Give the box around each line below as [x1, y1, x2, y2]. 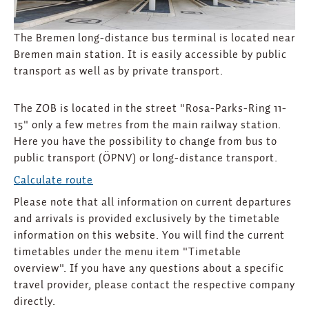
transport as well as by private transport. [14, 63, 223, 80]
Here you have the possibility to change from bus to [14, 133, 277, 150]
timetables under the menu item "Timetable [14, 243, 241, 261]
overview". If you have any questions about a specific [14, 260, 284, 277]
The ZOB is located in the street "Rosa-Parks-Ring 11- [14, 100, 287, 117]
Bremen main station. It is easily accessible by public [14, 46, 287, 63]
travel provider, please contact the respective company [14, 277, 295, 294]
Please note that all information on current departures [14, 194, 292, 211]
